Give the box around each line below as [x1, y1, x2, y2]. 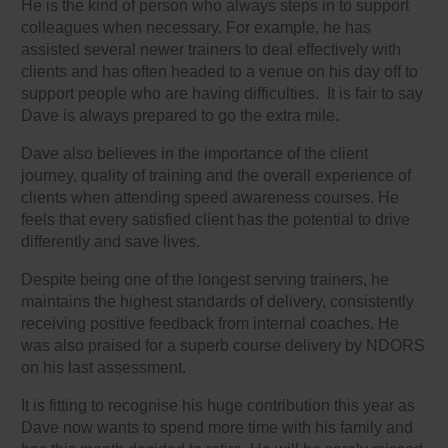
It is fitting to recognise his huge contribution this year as [21, 397, 416, 415]
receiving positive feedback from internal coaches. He [21, 315, 400, 333]
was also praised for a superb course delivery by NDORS [21, 337, 426, 355]
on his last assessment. [21, 359, 187, 377]
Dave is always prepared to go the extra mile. [21, 107, 340, 125]
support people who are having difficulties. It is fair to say [21, 85, 424, 103]
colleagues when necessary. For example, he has [21, 19, 372, 37]
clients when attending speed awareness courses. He [21, 189, 400, 207]
